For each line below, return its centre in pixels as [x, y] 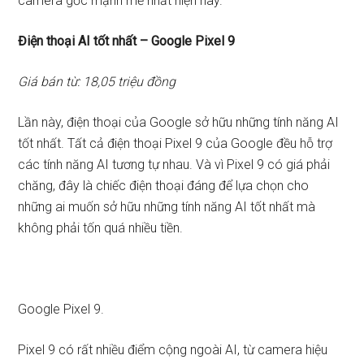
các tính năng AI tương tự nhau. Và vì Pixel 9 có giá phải [174, 165]
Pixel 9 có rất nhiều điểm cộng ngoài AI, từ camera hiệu [173, 350]
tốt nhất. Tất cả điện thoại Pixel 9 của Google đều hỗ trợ [175, 143]
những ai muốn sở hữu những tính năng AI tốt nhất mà [167, 207]
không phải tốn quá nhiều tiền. [101, 228]
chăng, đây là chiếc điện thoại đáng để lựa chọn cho [164, 186]
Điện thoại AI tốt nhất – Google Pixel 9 [127, 41]
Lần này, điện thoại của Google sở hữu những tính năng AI [179, 122]
